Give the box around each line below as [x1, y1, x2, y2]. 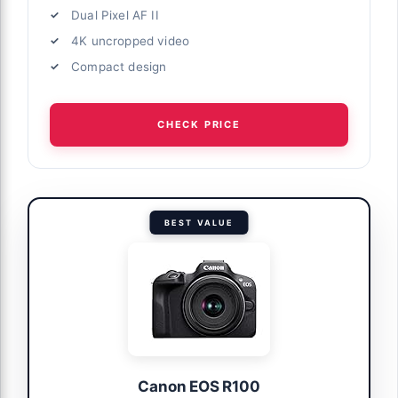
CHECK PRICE [157, 117, 241, 131]
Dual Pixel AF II [71, 7, 159, 22]
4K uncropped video [71, 33, 190, 48]
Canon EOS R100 [138, 378, 260, 396]
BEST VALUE [163, 218, 235, 228]
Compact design [71, 59, 167, 74]
